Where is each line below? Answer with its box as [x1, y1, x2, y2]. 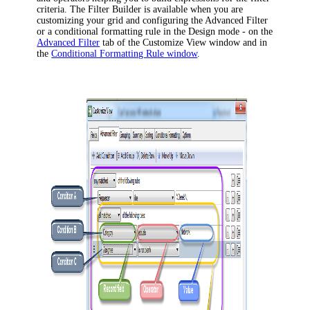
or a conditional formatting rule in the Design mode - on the [37, 26, 273, 37]
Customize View [143, 37, 207, 48]
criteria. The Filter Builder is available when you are [37, 3, 244, 15]
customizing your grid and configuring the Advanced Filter [37, 15, 268, 26]
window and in [206, 37, 268, 48]
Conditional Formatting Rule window [51, 48, 198, 59]
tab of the [100, 37, 143, 48]
